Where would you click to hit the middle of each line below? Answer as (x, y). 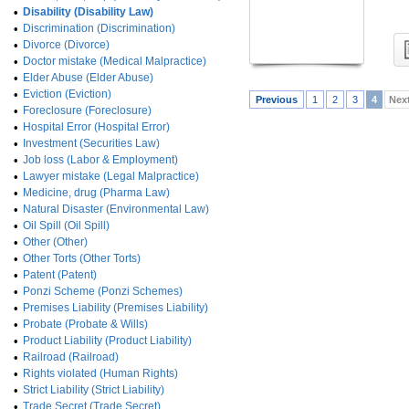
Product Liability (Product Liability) (107, 341)
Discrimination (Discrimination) (99, 28)
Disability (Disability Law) (88, 12)
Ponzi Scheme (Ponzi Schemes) (103, 291)
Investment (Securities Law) (91, 143)
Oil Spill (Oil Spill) (66, 225)
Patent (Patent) (60, 275)
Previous (277, 100)
